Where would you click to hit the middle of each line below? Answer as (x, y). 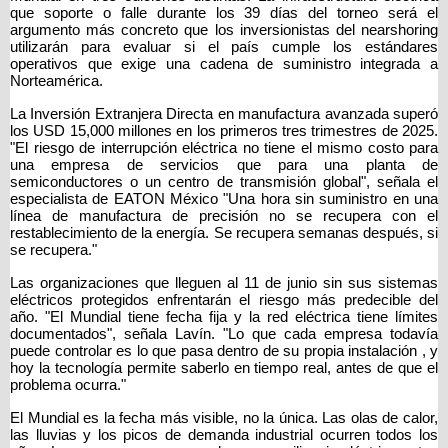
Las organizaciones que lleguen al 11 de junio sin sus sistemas (224, 283)
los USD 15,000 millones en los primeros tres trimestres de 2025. (224, 131)
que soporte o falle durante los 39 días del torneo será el (224, 13)
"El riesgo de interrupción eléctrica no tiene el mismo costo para (224, 148)
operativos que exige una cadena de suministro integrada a (224, 64)
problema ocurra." (68, 385)
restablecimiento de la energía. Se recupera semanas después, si (224, 233)
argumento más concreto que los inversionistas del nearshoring (224, 30)
